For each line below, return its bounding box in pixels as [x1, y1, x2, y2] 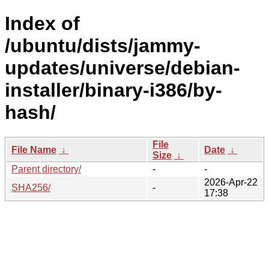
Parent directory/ [11, 163, 81, 174]
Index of [5, 13, 80, 35]
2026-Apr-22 [204, 177, 258, 187]
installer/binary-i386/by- [5, 79, 222, 101]
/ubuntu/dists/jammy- [5, 35, 201, 57]
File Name [11, 144, 56, 155]
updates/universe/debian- [5, 57, 240, 79]
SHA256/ [11, 182, 50, 193]
